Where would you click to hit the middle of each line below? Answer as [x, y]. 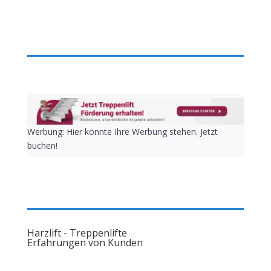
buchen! [42, 146]
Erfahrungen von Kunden [85, 243]
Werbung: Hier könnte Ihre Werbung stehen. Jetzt [122, 132]
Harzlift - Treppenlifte [77, 233]
